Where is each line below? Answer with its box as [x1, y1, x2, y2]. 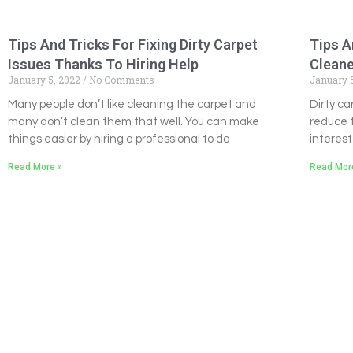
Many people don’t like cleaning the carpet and [8, 98, 256, 111]
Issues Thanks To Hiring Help [8, 56, 199, 73]
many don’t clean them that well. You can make [8, 116, 259, 128]
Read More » [8, 162, 62, 173]
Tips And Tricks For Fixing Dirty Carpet [8, 36, 258, 54]
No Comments [87, 73, 154, 87]
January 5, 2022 [8, 73, 83, 87]
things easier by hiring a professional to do [8, 133, 229, 146]
